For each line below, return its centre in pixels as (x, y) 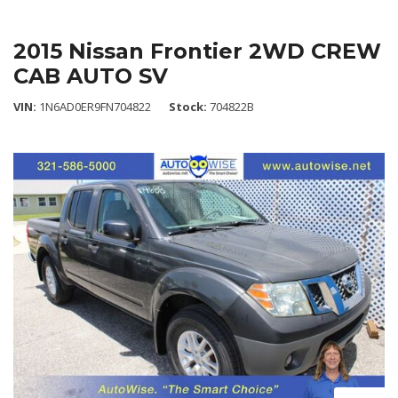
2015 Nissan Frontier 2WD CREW (197, 51)
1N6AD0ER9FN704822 (95, 106)
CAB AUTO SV (91, 76)
